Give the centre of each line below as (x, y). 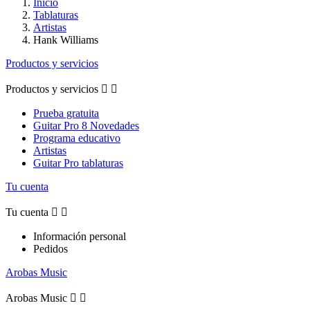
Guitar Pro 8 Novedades (86, 125)
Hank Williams (66, 39)
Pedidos (51, 248)
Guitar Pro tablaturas (78, 163)
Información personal (80, 236)
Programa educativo (77, 138)
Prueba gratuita (66, 113)
